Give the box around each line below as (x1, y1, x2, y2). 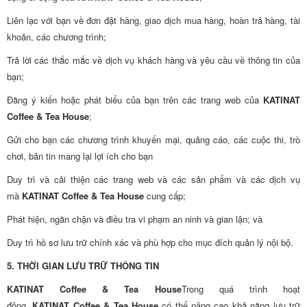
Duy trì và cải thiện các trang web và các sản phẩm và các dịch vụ (7, 173, 300, 186)
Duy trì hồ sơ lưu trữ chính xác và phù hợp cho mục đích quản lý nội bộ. (7, 236, 293, 249)
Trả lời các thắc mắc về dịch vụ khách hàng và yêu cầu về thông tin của (7, 53, 300, 66)
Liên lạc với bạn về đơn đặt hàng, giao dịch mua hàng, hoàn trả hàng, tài (7, 14, 300, 27)
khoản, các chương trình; (7, 30, 106, 43)
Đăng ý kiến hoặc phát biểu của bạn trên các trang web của (7, 93, 263, 106)
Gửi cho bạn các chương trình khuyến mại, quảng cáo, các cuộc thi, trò (7, 133, 300, 146)
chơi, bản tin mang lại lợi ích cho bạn (7, 149, 153, 162)
